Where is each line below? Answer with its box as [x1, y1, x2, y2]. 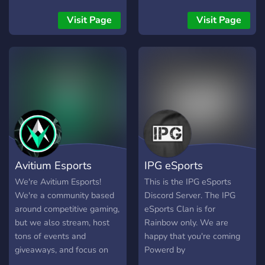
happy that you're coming [144, 230, 240, 243]
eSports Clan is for [144, 203, 215, 215]
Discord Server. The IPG [144, 189, 235, 202]
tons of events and [15, 230, 86, 243]
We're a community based [15, 189, 114, 202]
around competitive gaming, [15, 203, 119, 215]
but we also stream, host [15, 216, 109, 229]
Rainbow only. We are [144, 216, 228, 229]
